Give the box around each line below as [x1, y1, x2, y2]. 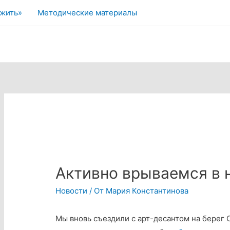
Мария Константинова [106, 186, 189, 196]
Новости [55, 186, 88, 196]
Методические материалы [37, 8, 137, 17]
